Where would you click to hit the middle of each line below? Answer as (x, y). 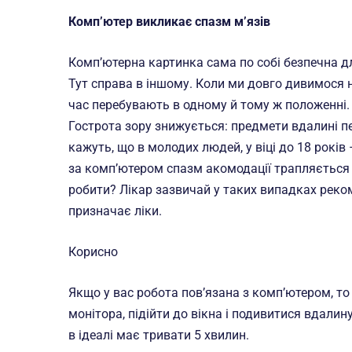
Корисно (93, 252)
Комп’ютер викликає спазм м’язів (169, 22)
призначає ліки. (115, 211)
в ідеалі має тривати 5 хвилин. (159, 335)
